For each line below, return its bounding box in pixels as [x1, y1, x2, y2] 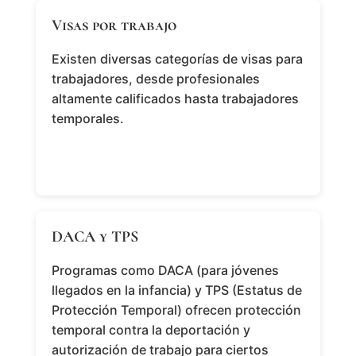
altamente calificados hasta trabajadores [51, 91, 299, 107]
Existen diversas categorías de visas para [51, 51, 303, 68]
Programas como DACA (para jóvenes [51, 262, 279, 279]
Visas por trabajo [51, 16, 176, 36]
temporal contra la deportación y [51, 322, 250, 339]
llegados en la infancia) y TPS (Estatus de [51, 282, 302, 299]
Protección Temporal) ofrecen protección [51, 302, 301, 319]
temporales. [51, 110, 124, 127]
